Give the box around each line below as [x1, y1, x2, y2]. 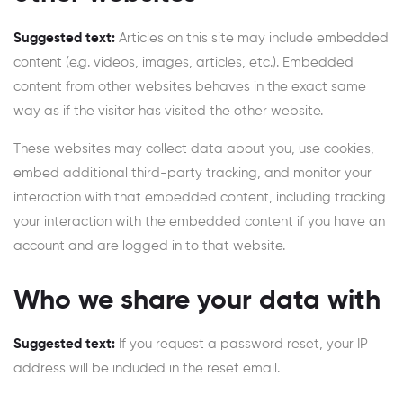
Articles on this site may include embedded [119, 31, 389, 45]
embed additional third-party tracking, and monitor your [13, 166, 372, 180]
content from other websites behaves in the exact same [13, 79, 366, 94]
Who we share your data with [13, 287, 381, 315]
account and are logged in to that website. [13, 238, 285, 253]
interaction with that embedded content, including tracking [13, 190, 386, 204]
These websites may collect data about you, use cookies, [13, 141, 374, 156]
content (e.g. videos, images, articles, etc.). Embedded [13, 55, 354, 69]
